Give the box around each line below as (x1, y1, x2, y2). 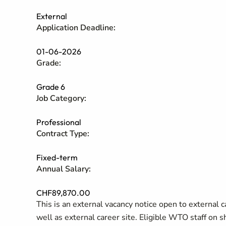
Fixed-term (36, 152, 78, 162)
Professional (36, 117, 81, 127)
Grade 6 (36, 82, 65, 92)
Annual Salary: (36, 163, 91, 175)
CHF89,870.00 (36, 188, 90, 198)
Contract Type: (36, 128, 89, 139)
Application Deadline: (36, 22, 116, 33)
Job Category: (36, 93, 86, 104)
